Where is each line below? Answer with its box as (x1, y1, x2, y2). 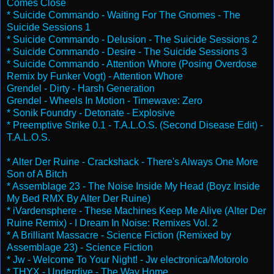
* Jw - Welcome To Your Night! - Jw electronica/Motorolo (7, 254, 248, 265)
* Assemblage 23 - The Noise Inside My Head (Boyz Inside (7, 180, 260, 191)
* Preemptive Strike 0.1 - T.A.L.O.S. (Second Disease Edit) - (7, 119, 263, 130)
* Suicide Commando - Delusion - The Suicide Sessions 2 (7, 34, 257, 45)
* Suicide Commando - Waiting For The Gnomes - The (7, 9, 240, 20)
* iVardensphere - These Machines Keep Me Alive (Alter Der (7, 205, 266, 216)
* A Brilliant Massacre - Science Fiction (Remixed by (7, 229, 231, 240)
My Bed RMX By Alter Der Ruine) (7, 193, 150, 204)
